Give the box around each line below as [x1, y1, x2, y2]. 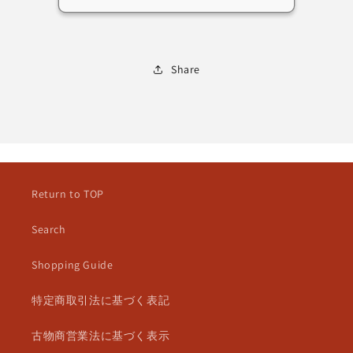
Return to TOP [32, 187, 104, 201]
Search [32, 222, 66, 236]
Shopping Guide [32, 258, 113, 272]
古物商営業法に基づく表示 [32, 329, 170, 343]
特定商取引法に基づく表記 [32, 293, 170, 307]
